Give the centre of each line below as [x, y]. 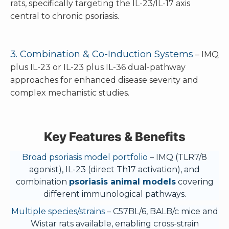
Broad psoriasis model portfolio [85, 157]
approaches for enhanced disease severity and [104, 80]
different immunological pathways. [114, 194]
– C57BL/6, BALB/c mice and [161, 211]
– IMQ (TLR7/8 [177, 157]
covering [194, 182]
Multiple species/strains [58, 211]
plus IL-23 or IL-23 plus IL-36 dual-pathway [98, 67]
